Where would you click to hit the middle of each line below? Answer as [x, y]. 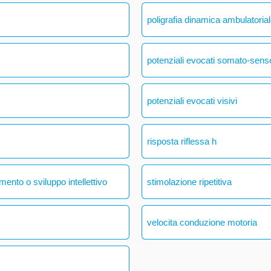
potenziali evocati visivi [192, 100]
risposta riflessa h [182, 141]
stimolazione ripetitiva [190, 181]
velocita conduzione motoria [202, 222]
